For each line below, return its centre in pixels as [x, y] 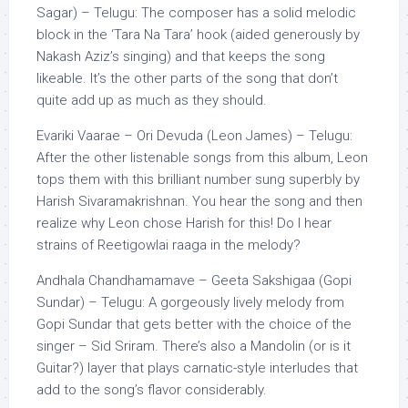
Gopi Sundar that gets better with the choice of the [194, 324]
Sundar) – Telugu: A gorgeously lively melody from [190, 302]
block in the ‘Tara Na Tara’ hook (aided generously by [198, 35]
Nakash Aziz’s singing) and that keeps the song [181, 56]
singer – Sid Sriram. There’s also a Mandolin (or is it [194, 346]
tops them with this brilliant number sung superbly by [198, 179]
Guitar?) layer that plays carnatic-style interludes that [197, 368]
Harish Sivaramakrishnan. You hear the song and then [199, 201]
